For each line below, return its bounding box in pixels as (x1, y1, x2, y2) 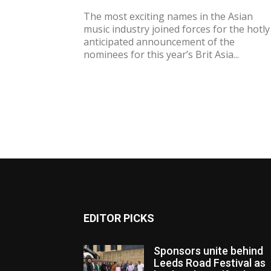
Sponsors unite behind (154, 244, 263, 257)
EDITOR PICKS (83, 212, 154, 224)
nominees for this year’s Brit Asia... (83, 48, 239, 62)
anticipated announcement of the (83, 35, 235, 49)
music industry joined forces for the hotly (83, 22, 270, 36)
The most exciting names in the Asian (83, 10, 253, 24)
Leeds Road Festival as (154, 256, 266, 269)
